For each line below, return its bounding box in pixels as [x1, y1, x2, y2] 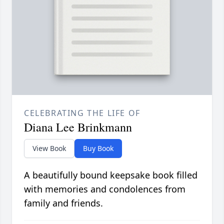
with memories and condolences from [24, 183, 185, 195]
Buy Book [83, 143, 113, 153]
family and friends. [24, 197, 103, 209]
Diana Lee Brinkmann [24, 119, 132, 135]
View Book [32, 143, 66, 153]
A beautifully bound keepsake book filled [24, 169, 197, 181]
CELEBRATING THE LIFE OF [24, 107, 140, 119]
